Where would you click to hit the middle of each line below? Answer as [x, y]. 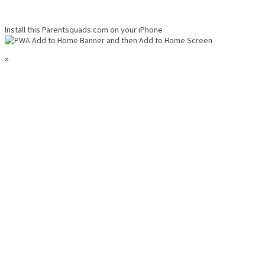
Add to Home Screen [176, 41]
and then [122, 41]
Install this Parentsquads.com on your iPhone [84, 30]
